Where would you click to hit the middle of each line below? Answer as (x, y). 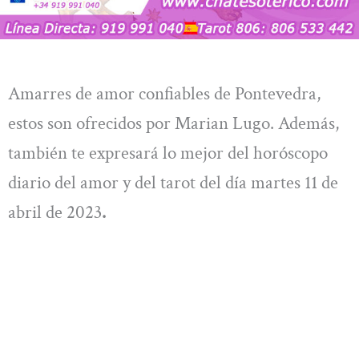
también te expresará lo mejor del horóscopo (168, 153)
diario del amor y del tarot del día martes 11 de (173, 183)
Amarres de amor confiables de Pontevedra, (164, 94)
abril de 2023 (55, 213)
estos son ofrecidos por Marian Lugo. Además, (173, 124)
